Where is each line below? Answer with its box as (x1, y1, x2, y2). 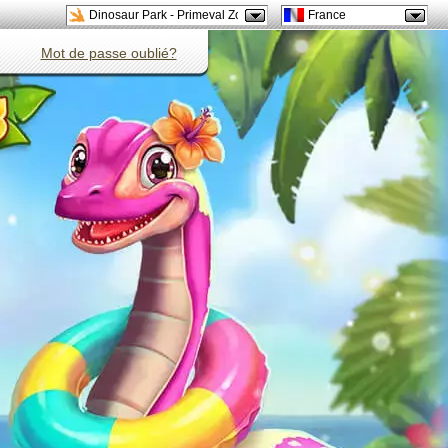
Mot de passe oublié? (40, 45, 177, 61)
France (308, 7, 346, 22)
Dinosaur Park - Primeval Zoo (89, 7, 249, 22)
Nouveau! (252, 9, 297, 21)
